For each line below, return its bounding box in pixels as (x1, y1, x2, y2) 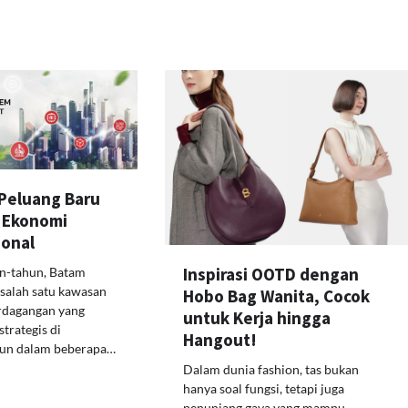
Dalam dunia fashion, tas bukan (183, 361, 360, 377)
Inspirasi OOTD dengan (183, 262, 360, 285)
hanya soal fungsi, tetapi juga (183, 380, 345, 396)
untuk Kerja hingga (183, 306, 331, 329)
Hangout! (183, 328, 258, 351)
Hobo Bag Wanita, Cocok (183, 284, 371, 307)
